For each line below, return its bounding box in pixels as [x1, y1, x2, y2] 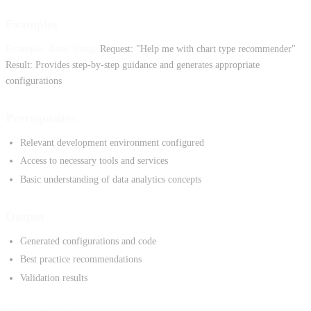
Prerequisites [6, 110, 76, 125]
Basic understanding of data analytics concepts [20, 174, 201, 185]
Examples [6, 17, 58, 31]
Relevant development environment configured [20, 137, 204, 148]
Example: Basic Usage [6, 44, 97, 55]
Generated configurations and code [20, 235, 156, 246]
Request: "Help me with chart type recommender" [97, 44, 296, 55]
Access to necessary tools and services [20, 155, 168, 167]
